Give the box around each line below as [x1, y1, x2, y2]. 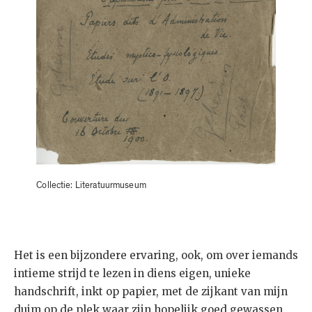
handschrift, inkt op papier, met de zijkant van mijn [14, 284, 288, 298]
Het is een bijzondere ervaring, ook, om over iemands [14, 248, 298, 262]
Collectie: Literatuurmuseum [36, 178, 146, 192]
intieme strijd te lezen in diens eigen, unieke [14, 266, 251, 280]
